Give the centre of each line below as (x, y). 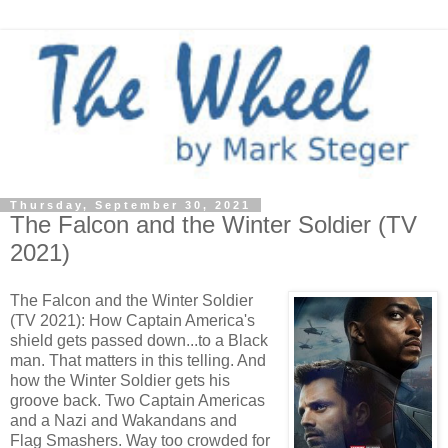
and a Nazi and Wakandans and (123, 421)
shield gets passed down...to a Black (139, 341)
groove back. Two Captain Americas (137, 401)
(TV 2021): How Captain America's (132, 321)
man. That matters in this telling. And (138, 361)
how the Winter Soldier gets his (120, 381)
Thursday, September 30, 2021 (130, 205)
